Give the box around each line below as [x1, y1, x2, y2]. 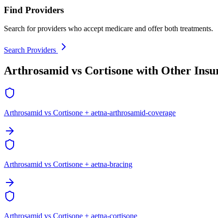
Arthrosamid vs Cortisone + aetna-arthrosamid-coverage [4, 109, 176, 117]
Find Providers [4, 4, 64, 15]
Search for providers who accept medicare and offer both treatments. [4, 24, 213, 33]
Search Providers [4, 46, 58, 54]
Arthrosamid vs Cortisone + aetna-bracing [4, 160, 132, 169]
